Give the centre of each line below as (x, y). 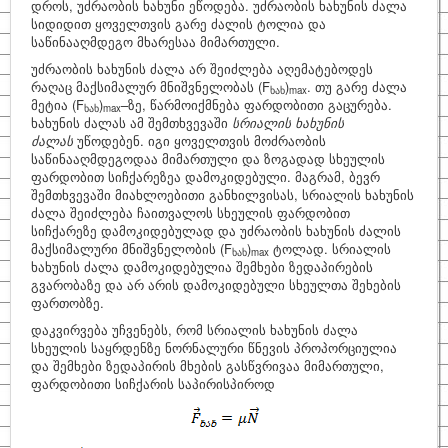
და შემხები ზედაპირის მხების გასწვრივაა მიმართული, (207, 365)
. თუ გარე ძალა (357, 86)
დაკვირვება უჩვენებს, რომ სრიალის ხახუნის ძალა (194, 329)
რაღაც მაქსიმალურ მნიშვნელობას (144, 86)
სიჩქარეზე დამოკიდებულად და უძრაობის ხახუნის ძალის (216, 230)
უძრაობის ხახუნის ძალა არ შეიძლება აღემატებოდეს (202, 68)
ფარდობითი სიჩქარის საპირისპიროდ (153, 383)
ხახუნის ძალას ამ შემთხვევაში (131, 122)
